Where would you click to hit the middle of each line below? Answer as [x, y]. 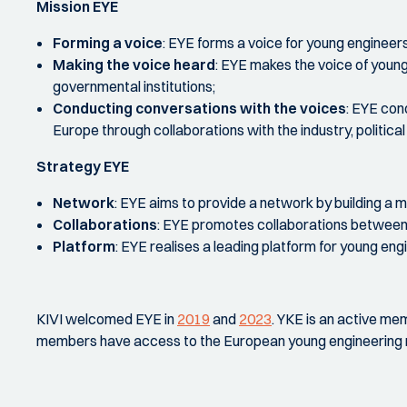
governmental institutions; [134, 86]
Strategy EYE [83, 166]
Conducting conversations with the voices [199, 108]
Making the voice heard [134, 65]
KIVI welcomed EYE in [107, 319]
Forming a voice [108, 43]
